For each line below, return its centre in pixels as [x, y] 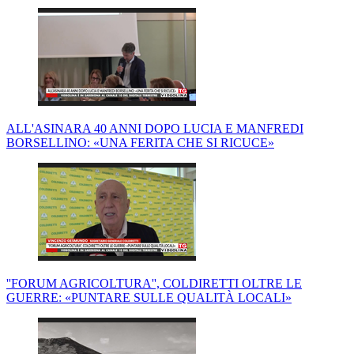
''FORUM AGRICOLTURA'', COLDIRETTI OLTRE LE [154, 284]
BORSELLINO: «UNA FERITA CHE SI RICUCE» [140, 143]
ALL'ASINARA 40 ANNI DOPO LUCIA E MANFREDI [155, 129]
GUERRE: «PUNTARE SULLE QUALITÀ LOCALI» [149, 298]
